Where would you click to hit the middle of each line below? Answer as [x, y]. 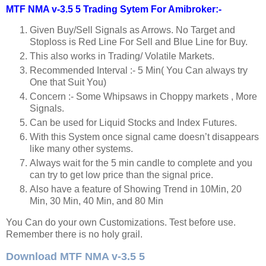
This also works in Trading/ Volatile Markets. [122, 56]
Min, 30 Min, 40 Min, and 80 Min [96, 201]
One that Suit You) [68, 83]
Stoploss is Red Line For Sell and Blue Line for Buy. [139, 42]
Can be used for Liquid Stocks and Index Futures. [133, 123]
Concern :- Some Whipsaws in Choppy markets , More [143, 97]
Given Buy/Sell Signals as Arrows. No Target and [132, 30]
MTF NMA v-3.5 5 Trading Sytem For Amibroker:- [114, 9]
